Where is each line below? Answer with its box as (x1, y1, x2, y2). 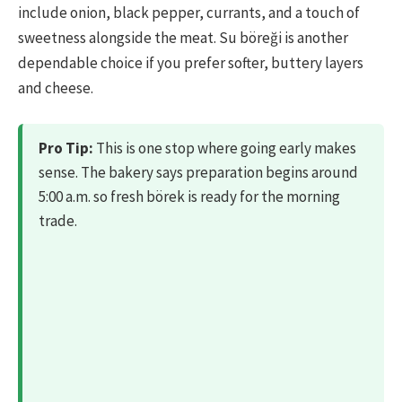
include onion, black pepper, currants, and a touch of (18, 3, 360, 23)
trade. (39, 211, 77, 232)
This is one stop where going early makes (93, 138, 356, 159)
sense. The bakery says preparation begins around (39, 162, 358, 183)
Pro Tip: (39, 138, 93, 159)
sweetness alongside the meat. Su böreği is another (18, 28, 348, 48)
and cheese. (18, 78, 93, 99)
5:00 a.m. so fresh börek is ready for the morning (39, 187, 340, 207)
